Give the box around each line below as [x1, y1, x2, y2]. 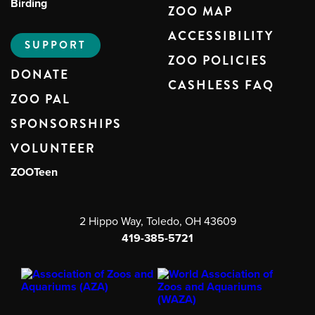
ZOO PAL [11, 91, 70, 108]
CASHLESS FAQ [168, 77, 274, 94]
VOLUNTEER [11, 140, 96, 157]
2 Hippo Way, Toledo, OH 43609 [79, 213, 236, 229]
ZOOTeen [11, 164, 58, 180]
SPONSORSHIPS [11, 115, 122, 133]
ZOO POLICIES [168, 52, 268, 70]
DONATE [11, 66, 69, 84]
